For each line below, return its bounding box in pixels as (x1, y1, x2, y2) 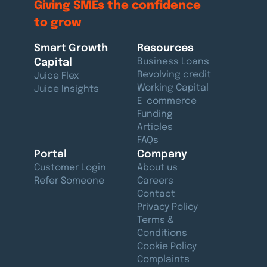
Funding (136, 109, 173, 119)
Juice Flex (33, 71, 79, 81)
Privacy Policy (136, 202, 198, 212)
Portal (33, 148, 67, 160)
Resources (136, 42, 194, 54)
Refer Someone (33, 176, 104, 186)
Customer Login (33, 163, 106, 173)
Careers (136, 176, 173, 186)
